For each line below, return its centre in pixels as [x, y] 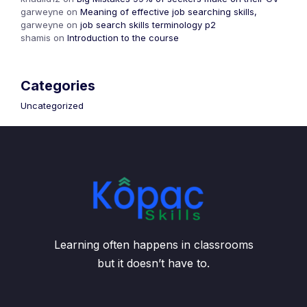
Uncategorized [52, 105]
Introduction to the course [123, 37]
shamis [36, 37]
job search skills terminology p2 [148, 24]
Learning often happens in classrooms [153, 245]
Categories [58, 85]
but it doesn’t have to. [153, 263]
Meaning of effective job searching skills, [169, 11]
